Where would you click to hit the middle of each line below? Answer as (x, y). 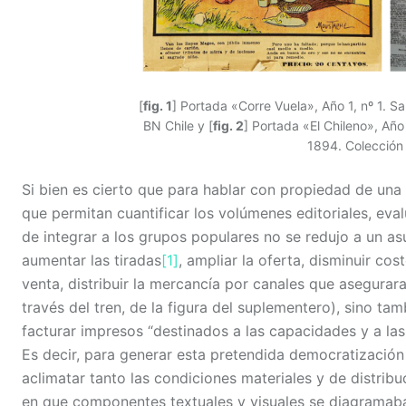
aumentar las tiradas (92, 261)
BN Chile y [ (178, 126)
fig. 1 (157, 106)
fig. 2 (228, 126)
